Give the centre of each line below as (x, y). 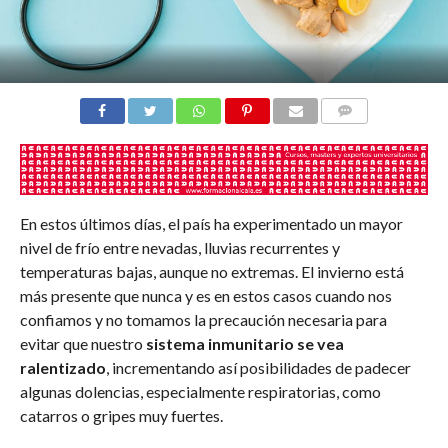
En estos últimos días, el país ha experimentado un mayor (211, 223)
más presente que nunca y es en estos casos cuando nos (205, 295)
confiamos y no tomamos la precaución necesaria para (203, 319)
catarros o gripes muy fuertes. (121, 415)
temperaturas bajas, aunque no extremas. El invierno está (211, 271)
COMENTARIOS (370, 135)
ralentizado (62, 367)
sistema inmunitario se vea (244, 343)
